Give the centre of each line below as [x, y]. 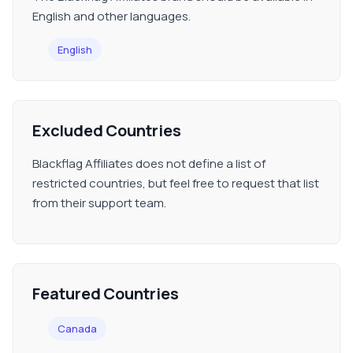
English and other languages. [111, 16]
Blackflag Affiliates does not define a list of [149, 163]
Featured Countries [106, 294]
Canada [77, 329]
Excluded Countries [107, 130]
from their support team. [99, 203]
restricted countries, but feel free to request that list [176, 183]
